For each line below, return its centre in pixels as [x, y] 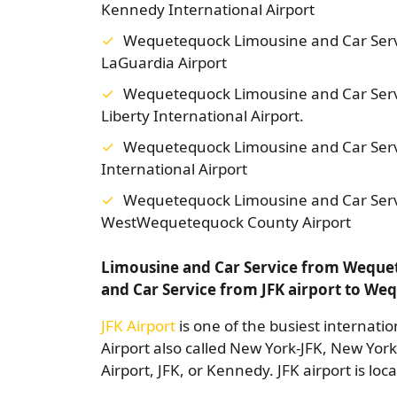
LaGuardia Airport [164, 62]
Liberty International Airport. [202, 116]
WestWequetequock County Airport [226, 222]
